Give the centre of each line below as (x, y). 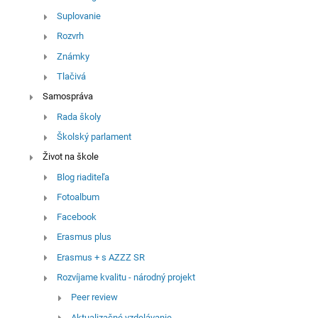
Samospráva (67, 97)
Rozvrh (70, 36)
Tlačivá (71, 76)
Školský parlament (94, 136)
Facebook (76, 217)
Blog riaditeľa (83, 177)
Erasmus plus (84, 237)
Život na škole (70, 157)
